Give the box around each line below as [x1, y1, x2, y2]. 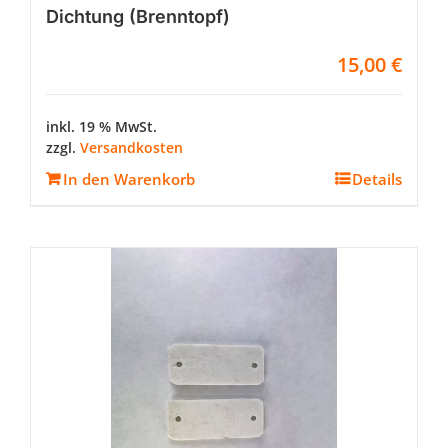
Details [352, 169, 402, 189]
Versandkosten [80, 138, 183, 157]
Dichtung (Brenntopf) [46, 6, 230, 27]
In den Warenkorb [63, 169, 195, 189]
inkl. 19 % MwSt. [46, 117, 157, 136]
